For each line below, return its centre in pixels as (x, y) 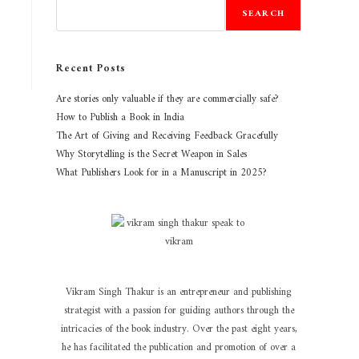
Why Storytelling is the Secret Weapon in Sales (151, 154)
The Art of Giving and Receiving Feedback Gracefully (167, 136)
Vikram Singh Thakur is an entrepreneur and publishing (179, 292)
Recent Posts (91, 69)
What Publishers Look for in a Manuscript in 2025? (161, 173)
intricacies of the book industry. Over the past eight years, (179, 329)
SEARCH (263, 14)
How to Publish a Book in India (120, 117)
